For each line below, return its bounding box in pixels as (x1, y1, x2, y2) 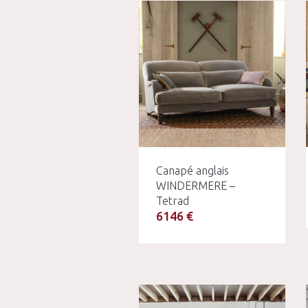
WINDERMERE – (156, 179, 235, 192)
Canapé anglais (156, 164, 229, 177)
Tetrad (156, 194, 189, 207)
